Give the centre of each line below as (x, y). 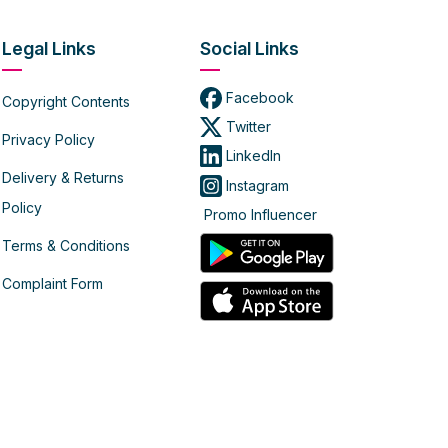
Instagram (255, 185)
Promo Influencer (258, 214)
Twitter (246, 126)
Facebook (257, 98)
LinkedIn (251, 155)
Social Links (249, 49)
